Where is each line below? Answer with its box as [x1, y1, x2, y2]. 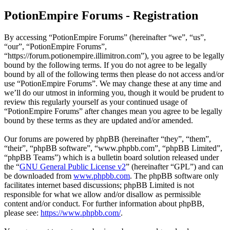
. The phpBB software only [130, 171, 219, 181]
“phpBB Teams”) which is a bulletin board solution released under [4, 153, 219, 162]
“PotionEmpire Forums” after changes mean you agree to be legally [4, 107, 222, 116]
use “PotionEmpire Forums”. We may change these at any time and [4, 79, 221, 88]
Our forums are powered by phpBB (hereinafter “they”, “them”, [4, 135, 211, 144]
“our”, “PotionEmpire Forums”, [4, 42, 107, 51]
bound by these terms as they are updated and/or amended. [4, 116, 193, 125]
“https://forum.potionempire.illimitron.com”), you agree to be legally [4, 51, 224, 61]
